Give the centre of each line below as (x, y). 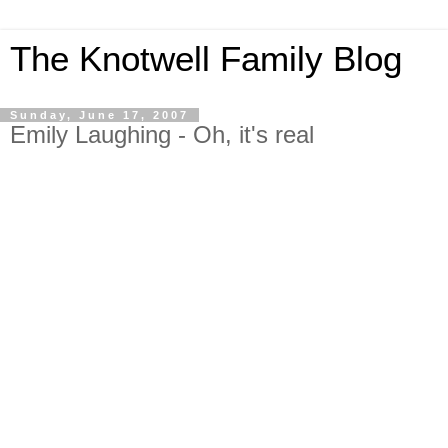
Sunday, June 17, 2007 (99, 115)
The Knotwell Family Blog (206, 59)
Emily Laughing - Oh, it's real (162, 134)
